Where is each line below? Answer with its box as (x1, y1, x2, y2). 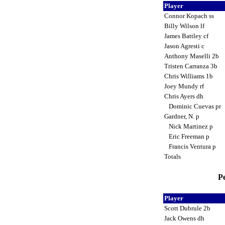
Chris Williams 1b (164, 72, 214, 80)
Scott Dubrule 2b (164, 204, 212, 212)
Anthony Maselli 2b (164, 52, 220, 60)
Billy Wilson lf (164, 22, 206, 30)
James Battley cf (164, 32, 210, 40)
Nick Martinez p (164, 122, 214, 130)
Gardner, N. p (164, 112, 201, 120)
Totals (164, 152, 182, 160)
